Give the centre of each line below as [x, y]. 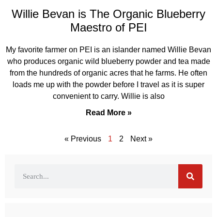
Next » [141, 139]
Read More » [108, 113]
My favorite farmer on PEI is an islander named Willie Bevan [108, 50]
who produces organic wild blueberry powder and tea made [108, 61]
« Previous [83, 139]
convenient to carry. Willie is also [108, 96]
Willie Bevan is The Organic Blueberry [108, 14]
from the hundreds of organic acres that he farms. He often [108, 73]
